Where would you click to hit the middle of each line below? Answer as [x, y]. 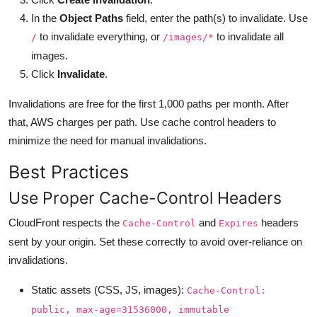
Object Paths [91, 18]
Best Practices [69, 172]
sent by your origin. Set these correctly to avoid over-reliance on [155, 241]
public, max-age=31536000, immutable [130, 309]
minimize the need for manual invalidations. [108, 140]
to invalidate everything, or [100, 36]
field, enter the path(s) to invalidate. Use [215, 18]
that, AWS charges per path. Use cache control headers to [142, 122]
